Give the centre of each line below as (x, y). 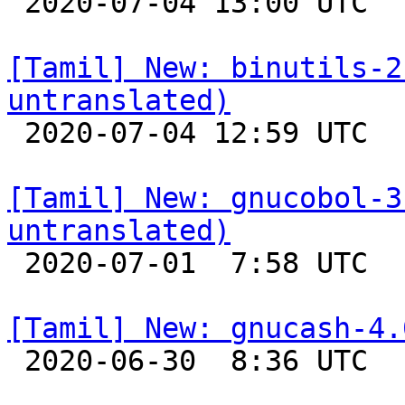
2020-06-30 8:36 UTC (16, 361)
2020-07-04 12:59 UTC (16, 133)
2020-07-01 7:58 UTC (16, 263)
